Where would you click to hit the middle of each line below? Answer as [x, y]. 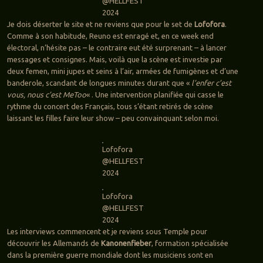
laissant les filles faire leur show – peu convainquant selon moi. [113, 118]
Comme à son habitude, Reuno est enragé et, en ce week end [110, 36]
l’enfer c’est [211, 83]
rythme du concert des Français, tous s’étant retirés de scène [110, 107]
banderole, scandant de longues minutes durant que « [99, 83]
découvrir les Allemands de [54, 243]
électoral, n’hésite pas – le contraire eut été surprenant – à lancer [117, 48]
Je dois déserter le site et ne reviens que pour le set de [100, 24]
